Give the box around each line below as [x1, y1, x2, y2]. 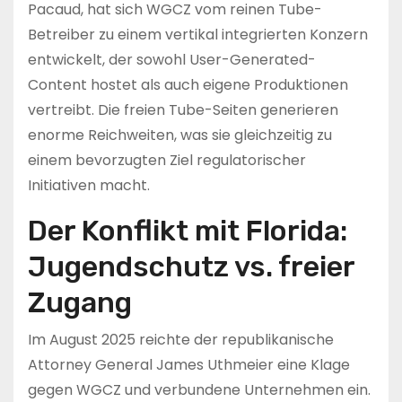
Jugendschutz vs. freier [28, 249, 354, 284]
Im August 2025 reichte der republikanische [28, 329, 334, 350]
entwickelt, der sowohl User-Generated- [28, 49, 316, 70]
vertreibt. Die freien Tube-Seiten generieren [28, 100, 338, 120]
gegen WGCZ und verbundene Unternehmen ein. [28, 380, 371, 400]
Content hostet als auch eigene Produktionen [28, 74, 348, 95]
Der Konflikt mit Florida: [28, 214, 347, 248]
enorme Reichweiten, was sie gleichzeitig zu [28, 125, 332, 145]
